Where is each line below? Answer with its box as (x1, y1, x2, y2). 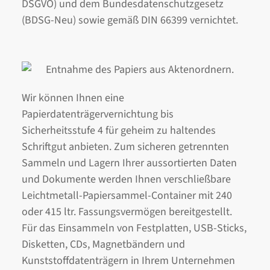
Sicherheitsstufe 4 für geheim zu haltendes (22, 123, 216, 139)
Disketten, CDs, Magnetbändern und (22, 237, 185, 253)
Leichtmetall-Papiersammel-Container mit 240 (22, 188, 232, 204)
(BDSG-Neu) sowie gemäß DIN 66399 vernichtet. (22, 12, 238, 28)
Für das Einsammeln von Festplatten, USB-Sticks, (22, 221, 246, 236)
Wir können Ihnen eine (22, 90, 124, 106)
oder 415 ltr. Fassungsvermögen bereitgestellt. (22, 204, 232, 220)
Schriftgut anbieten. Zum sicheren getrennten (22, 139, 229, 155)
